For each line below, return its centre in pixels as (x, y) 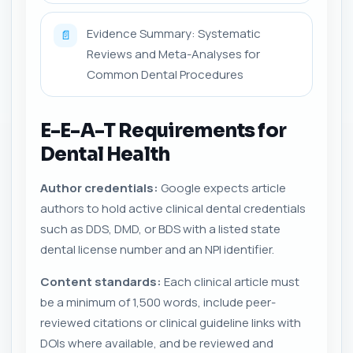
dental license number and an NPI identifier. (157, 249)
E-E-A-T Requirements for (163, 130)
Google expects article (222, 188)
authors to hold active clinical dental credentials (173, 208)
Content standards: (101, 281)
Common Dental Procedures (165, 74)
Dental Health (105, 154)
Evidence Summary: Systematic (174, 33)
